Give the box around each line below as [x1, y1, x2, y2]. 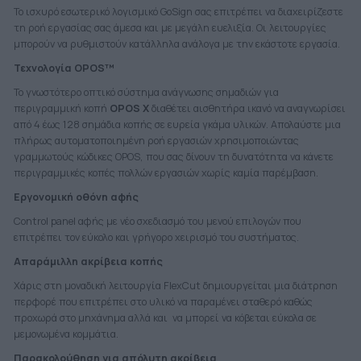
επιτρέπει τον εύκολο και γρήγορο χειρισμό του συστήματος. [13, 230, 299, 245]
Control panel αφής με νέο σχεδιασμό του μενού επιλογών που [13, 214, 301, 229]
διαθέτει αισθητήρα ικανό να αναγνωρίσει [148, 102, 346, 116]
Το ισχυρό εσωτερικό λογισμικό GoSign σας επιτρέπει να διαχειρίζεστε [13, 5, 343, 19]
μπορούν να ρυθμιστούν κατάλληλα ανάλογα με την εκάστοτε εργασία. [13, 37, 340, 52]
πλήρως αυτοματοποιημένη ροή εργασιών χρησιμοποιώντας [13, 134, 299, 148]
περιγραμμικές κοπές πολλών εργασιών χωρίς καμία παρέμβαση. [13, 166, 318, 180]
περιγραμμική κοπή [13, 102, 110, 116]
